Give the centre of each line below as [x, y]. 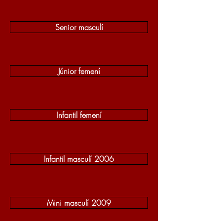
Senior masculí [79, 27]
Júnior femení [79, 71]
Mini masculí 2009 [79, 203]
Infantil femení [79, 115]
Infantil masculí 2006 [79, 159]
